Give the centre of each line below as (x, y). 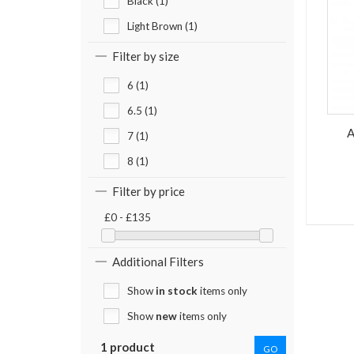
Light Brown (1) (162, 26)
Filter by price (149, 192)
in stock (177, 291)
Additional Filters (158, 262)
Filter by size (146, 56)
